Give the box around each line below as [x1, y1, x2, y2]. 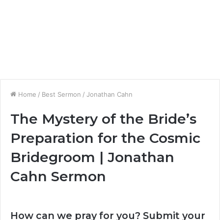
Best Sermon [42, 90, 81, 98]
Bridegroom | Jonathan [10, 149, 174, 165]
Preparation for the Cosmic [10, 130, 200, 146]
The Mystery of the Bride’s [10, 110, 196, 127]
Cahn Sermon [10, 168, 106, 185]
